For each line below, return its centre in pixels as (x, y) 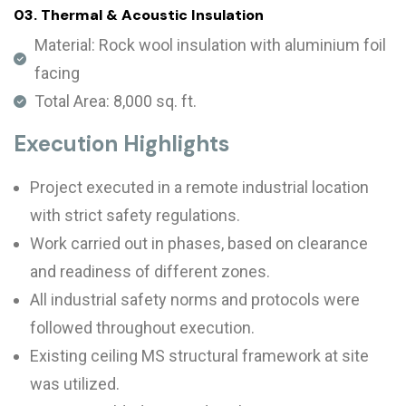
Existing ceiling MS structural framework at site (199, 356)
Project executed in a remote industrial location (199, 187)
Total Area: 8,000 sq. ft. (115, 101)
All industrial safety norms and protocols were (195, 300)
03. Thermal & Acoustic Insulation (139, 15)
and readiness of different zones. (150, 271)
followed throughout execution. (142, 328)
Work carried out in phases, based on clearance (199, 243)
